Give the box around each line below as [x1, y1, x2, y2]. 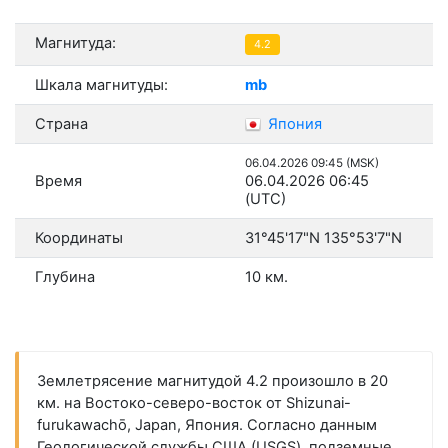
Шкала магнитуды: [35, 76, 168, 95]
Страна [35, 115, 88, 134]
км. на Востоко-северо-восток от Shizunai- [36, 394, 351, 413]
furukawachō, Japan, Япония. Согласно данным [36, 416, 377, 435]
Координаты [35, 229, 123, 248]
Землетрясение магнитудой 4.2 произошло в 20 [36, 372, 388, 391]
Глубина [35, 268, 95, 287]
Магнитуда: [35, 34, 116, 53]
